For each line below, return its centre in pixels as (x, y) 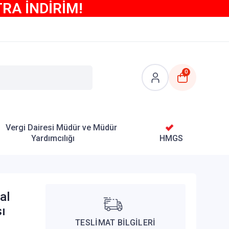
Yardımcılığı (53, 138)
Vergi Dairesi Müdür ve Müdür (61, 127)
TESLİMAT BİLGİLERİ (116, 223)
